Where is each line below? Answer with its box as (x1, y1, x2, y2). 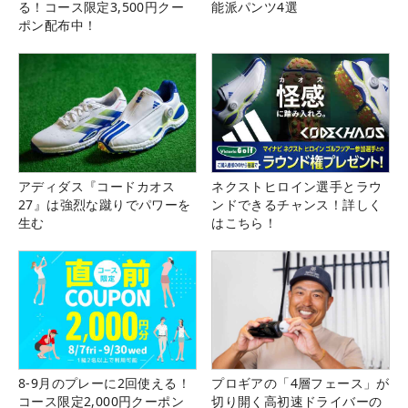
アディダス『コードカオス (18, 177, 176, 195)
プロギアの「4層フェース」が (211, 373, 390, 392)
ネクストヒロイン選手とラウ (211, 177, 382, 195)
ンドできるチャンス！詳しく (211, 195, 382, 213)
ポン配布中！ (18, 16, 97, 35)
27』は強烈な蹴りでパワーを (18, 195, 191, 213)
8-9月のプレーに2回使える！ (18, 373, 190, 392)
